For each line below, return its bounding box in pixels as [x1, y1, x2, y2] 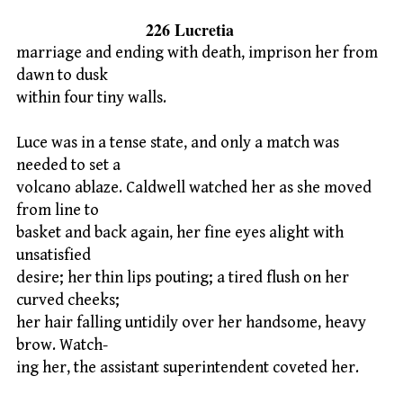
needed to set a [16, 156, 121, 175]
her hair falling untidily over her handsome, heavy [16, 313, 366, 333]
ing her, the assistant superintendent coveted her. [16, 358, 359, 378]
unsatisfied [16, 246, 91, 265]
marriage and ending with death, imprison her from [16, 42, 378, 62]
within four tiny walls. [16, 87, 166, 107]
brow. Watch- [16, 336, 108, 355]
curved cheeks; [16, 291, 120, 310]
